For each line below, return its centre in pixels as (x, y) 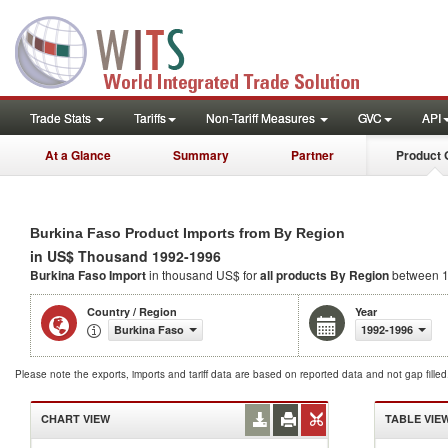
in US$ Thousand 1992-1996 (125, 256)
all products (293, 275)
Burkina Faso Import (89, 275)
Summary (201, 155)
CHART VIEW (75, 418)
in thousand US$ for (204, 274)
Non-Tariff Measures (262, 117)
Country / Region (132, 311)
